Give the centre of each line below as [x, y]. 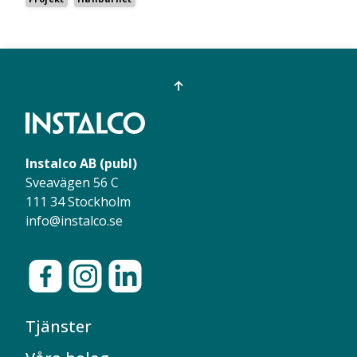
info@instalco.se [74, 220]
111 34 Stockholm [78, 201]
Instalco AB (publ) [81, 163]
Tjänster [59, 326]
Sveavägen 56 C [72, 182]
